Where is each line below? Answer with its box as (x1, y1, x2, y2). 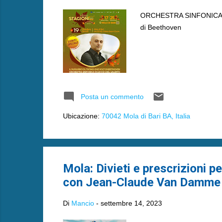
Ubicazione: (62, 112, 102, 120)
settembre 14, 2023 (100, 199, 162, 207)
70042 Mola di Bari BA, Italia (101, 112, 190, 120)
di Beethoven (140, 23, 181, 31)
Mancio (71, 199, 94, 207)
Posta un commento (80, 93, 144, 101)
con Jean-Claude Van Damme (62, 175, 221, 189)
